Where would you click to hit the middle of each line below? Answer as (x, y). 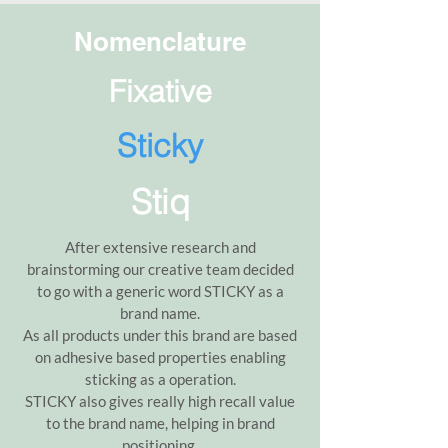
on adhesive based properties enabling (160, 357)
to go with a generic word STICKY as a (160, 291)
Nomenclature (160, 41)
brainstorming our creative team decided (160, 269)
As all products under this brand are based (160, 335)
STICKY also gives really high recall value (160, 401)
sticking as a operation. (160, 379)
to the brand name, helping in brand (160, 423)
